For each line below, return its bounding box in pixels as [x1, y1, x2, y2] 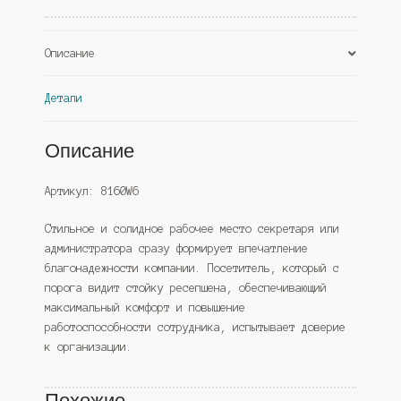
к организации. [44, 340, 132, 353]
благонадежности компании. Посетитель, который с [44, 261, 339, 274]
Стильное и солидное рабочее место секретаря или [44, 222, 339, 235]
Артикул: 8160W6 [44, 185, 139, 198]
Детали [44, 91, 82, 104]
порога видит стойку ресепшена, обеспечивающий [44, 281, 327, 294]
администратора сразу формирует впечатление [44, 242, 308, 254]
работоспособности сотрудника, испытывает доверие [44, 320, 346, 333]
